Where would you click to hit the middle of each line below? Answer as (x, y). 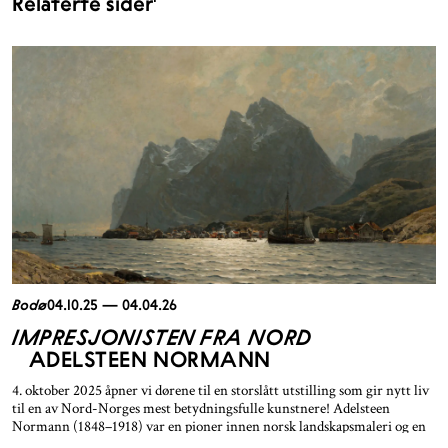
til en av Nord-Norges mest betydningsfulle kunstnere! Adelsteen (201, 409)
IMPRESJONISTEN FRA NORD (162, 337)
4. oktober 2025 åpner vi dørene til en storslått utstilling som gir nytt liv (220, 391)
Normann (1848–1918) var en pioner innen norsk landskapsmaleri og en (219, 427)
